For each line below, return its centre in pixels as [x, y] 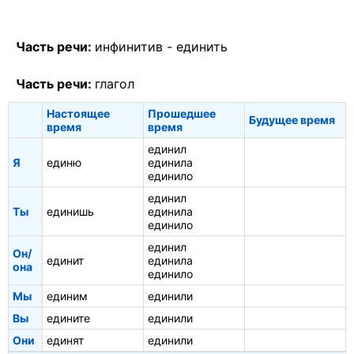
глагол [115, 83]
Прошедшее [182, 114]
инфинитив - [136, 47]
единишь [70, 212]
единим [67, 296]
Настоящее [78, 114]
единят [65, 341]
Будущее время [292, 120]
